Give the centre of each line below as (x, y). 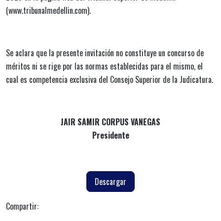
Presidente (110, 135)
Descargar (110, 182)
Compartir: (22, 206)
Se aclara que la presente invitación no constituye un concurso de (105, 53)
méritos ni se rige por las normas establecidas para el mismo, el (104, 66)
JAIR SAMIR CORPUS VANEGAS (110, 122)
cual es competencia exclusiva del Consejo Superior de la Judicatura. (110, 79)
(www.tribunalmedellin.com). (48, 10)
